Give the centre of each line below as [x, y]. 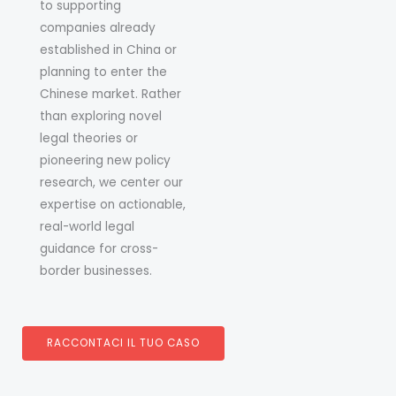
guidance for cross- [99, 249]
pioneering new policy [105, 161]
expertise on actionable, [113, 205]
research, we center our [111, 183]
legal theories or [89, 139]
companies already [98, 28]
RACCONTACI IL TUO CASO [123, 343]
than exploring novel [101, 117]
